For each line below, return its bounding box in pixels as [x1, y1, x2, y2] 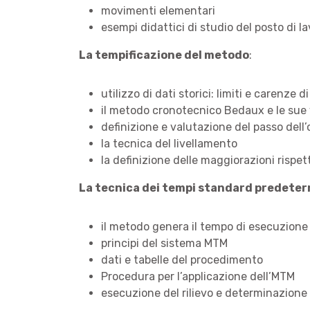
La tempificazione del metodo [79, 48, 249, 62]
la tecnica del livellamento [101, 137, 237, 150]
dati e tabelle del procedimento [101, 253, 263, 266]
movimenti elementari [101, 4, 215, 17]
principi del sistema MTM [101, 237, 228, 250]
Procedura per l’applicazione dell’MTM [101, 270, 295, 283]
